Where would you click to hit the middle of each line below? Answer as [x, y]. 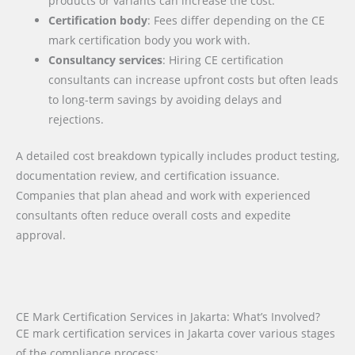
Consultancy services [106, 60]
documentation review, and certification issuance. [148, 176]
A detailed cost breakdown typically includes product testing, [177, 156]
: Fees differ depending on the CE [237, 21]
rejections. [76, 120]
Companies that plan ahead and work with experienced [163, 195]
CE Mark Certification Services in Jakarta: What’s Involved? [168, 316]
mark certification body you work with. [150, 40]
